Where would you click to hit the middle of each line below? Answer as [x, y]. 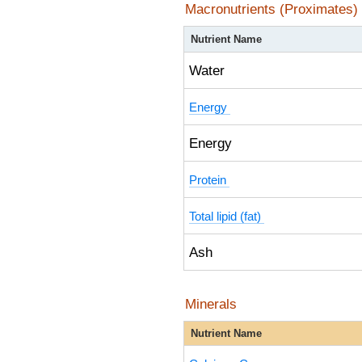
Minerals [211, 304]
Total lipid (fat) [227, 217]
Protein [209, 180]
